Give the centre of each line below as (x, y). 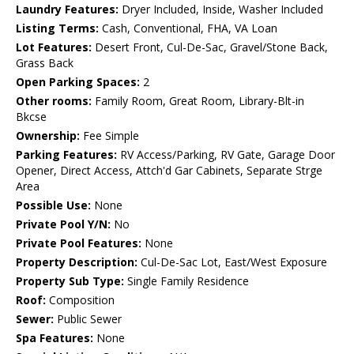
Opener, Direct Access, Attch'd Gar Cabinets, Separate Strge (169, 171)
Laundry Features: (67, 9)
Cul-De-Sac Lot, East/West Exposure (232, 262)
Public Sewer (88, 319)
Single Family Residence (186, 281)
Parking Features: (66, 155)
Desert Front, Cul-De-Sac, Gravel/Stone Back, (210, 47)
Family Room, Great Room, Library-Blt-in (198, 101)
